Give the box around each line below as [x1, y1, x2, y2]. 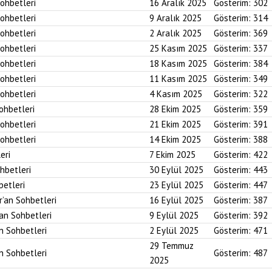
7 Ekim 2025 [149, 149, 195, 160]
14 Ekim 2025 [149, 134, 201, 145]
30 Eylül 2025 [149, 164, 203, 175]
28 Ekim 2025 [149, 103, 201, 115]
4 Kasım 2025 [149, 88, 202, 100]
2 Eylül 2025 [149, 225, 199, 236]
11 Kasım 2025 [149, 73, 207, 84]
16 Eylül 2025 [149, 194, 203, 206]
